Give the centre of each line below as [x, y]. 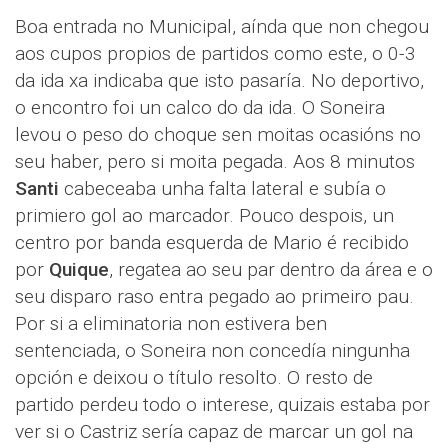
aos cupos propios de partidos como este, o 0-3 [215, 53]
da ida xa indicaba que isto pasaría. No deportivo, [219, 80]
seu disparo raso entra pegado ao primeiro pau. [214, 296]
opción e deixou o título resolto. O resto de [194, 377]
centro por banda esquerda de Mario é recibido [212, 242]
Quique [79, 269]
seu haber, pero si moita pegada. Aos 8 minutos [215, 161]
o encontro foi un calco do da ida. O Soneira [200, 107]
